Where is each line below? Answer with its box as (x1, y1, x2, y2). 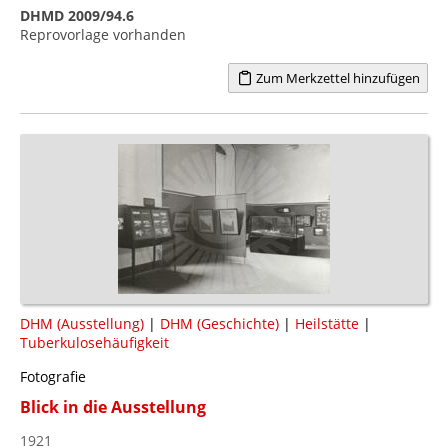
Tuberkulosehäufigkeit (20, 332, 169, 352)
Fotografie (20, 366, 86, 386)
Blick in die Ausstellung (20, 395, 206, 418)
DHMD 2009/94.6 (20, 5, 134, 25)
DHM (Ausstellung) (20, 313, 144, 333)
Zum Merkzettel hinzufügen (252, 68, 420, 87)
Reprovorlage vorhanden (20, 24, 186, 44)
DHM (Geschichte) (160, 313, 279, 333)
